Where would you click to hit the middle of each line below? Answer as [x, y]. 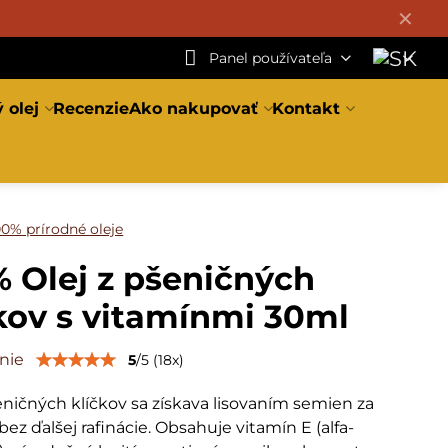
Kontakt [306, 108]
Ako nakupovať [194, 108]
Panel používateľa [270, 57]
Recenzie [91, 108]
